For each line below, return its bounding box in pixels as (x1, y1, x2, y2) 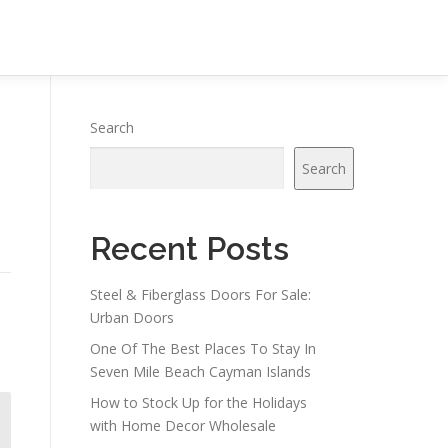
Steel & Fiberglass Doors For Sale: (90, 285, 311, 304)
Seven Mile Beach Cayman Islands (90, 362, 311, 381)
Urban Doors (90, 308, 174, 327)
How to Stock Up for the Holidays (90, 393, 307, 412)
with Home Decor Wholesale (90, 416, 276, 435)
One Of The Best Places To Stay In (90, 339, 316, 358)
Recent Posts (90, 230, 289, 267)
